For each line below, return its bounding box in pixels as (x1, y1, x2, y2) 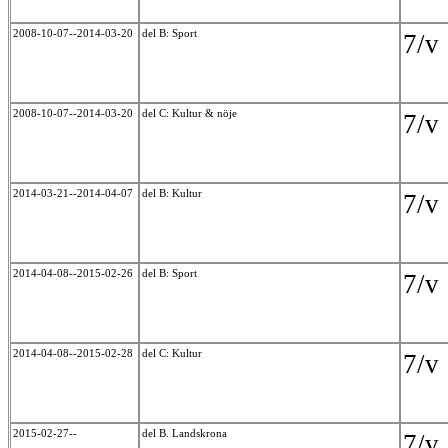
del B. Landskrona (142, 427, 230, 440)
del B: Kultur (142, 187, 205, 200)
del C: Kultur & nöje (142, 107, 240, 120)
